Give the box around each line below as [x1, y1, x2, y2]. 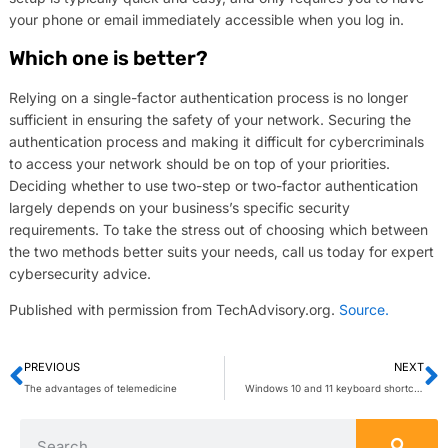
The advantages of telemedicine [23, 382, 177, 394]
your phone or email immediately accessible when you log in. [8, 10, 404, 28]
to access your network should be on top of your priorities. [8, 155, 390, 173]
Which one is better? [8, 46, 208, 71]
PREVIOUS [23, 359, 80, 374]
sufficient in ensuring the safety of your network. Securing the [8, 111, 411, 129]
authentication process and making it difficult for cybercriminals [8, 133, 424, 151]
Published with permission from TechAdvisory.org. [8, 301, 339, 319]
